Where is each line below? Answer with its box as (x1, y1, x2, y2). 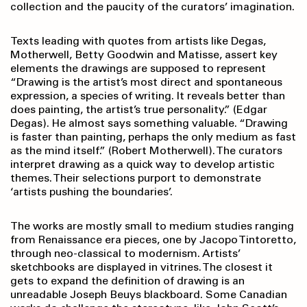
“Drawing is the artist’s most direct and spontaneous (10, 75, 282, 89)
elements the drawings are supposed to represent (10, 62, 266, 75)
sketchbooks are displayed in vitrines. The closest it (10, 260, 273, 274)
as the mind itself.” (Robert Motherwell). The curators (10, 144, 282, 158)
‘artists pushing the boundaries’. (10, 185, 173, 199)
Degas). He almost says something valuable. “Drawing (10, 116, 288, 130)
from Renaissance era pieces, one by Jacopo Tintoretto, (10, 233, 296, 247)
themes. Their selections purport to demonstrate (10, 171, 261, 185)
